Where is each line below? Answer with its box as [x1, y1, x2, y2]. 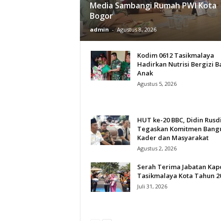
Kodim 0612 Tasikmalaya [137, 50, 214, 60]
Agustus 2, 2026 [137, 144, 177, 152]
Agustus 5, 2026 [137, 79, 177, 87]
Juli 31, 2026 [137, 182, 167, 190]
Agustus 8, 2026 [116, 25, 156, 33]
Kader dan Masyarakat [137, 133, 209, 142]
